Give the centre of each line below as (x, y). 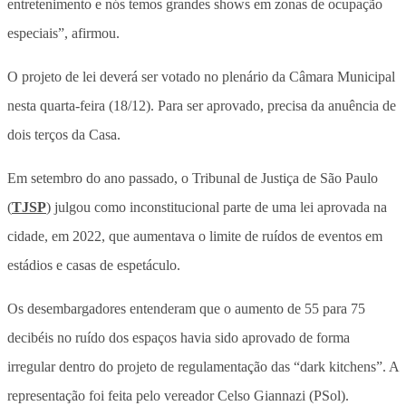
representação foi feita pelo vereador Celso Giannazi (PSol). (178, 396)
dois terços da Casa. (64, 135)
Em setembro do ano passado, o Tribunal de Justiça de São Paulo (193, 179)
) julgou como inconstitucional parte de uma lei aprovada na (217, 208)
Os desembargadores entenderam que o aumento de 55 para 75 (186, 309)
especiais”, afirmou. (63, 34)
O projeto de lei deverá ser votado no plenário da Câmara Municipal (201, 77)
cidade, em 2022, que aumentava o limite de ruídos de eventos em (195, 237)
